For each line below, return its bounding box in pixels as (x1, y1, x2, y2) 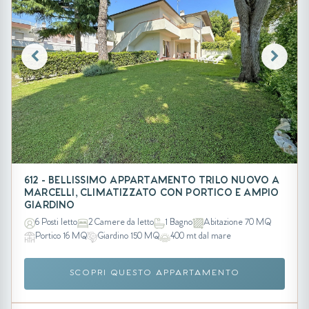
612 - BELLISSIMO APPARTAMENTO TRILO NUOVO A (24, 176, 280, 187)
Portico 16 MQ (35, 232, 87, 242)
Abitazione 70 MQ (203, 219, 271, 228)
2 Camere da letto (88, 219, 154, 228)
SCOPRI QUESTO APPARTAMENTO (69, 269, 240, 278)
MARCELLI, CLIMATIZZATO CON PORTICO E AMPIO (24, 188, 279, 199)
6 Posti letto (35, 219, 77, 228)
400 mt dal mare (170, 232, 231, 242)
